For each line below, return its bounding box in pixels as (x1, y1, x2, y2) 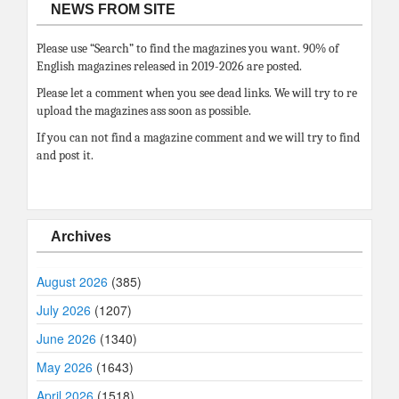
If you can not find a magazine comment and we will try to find (37, 130, 360, 146)
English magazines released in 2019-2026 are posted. (37, 59, 302, 75)
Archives (51, 229, 111, 245)
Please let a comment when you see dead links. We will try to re (37, 85, 357, 102)
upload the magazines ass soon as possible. (37, 103, 251, 119)
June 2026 (37, 330, 96, 348)
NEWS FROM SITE (51, 2, 175, 18)
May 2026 (37, 358, 93, 377)
